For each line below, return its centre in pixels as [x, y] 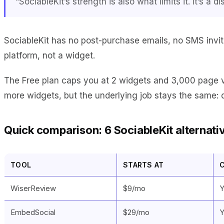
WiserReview [33, 188]
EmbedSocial [33, 212]
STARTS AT [143, 164]
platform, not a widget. [49, 55]
